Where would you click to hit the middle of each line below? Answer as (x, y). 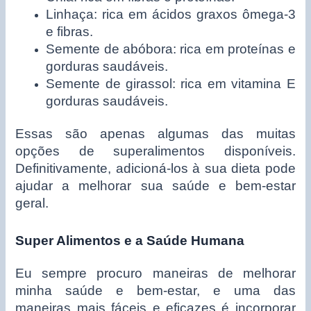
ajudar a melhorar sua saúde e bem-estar (155, 185)
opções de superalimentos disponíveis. (155, 151)
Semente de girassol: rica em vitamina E (171, 84)
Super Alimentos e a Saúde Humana (130, 241)
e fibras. (70, 32)
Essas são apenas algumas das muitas (155, 133)
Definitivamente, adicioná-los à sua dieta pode (155, 168)
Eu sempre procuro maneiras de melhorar (155, 274)
